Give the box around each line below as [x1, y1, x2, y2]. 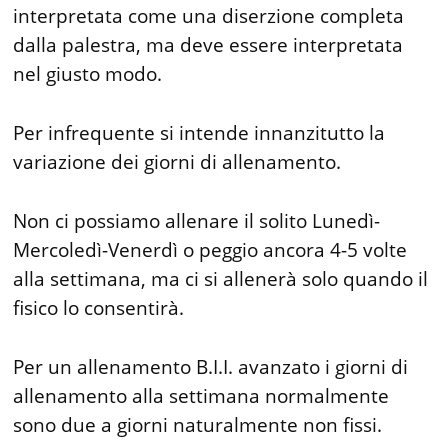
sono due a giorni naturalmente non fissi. [13, 411, 383, 438]
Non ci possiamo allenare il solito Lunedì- [13, 207, 381, 234]
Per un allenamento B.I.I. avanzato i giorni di [13, 353, 409, 380]
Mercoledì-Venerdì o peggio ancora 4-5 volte [13, 236, 408, 263]
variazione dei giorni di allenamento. [13, 148, 342, 175]
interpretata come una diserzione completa [13, 2, 405, 29]
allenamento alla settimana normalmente [13, 382, 390, 409]
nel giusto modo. [13, 60, 163, 87]
